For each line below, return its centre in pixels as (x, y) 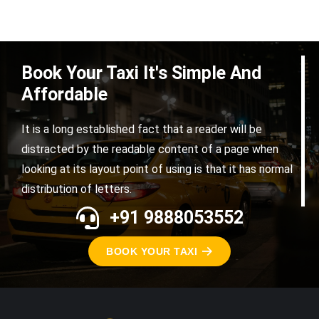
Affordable (64, 94)
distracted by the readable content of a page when (150, 149)
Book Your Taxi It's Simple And (141, 73)
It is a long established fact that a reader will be (142, 129)
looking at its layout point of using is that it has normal (157, 169)
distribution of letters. (77, 189)
